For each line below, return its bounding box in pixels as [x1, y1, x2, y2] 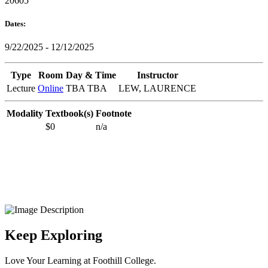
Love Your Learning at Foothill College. [5, 255, 156, 266]
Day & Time [66, 69, 116, 80]
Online [38, 83, 63, 93]
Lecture [7, 83, 35, 93]
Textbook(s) [45, 108, 93, 118]
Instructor [136, 69, 178, 80]
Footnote [96, 108, 132, 118]
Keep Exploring [5, 227, 102, 243]
